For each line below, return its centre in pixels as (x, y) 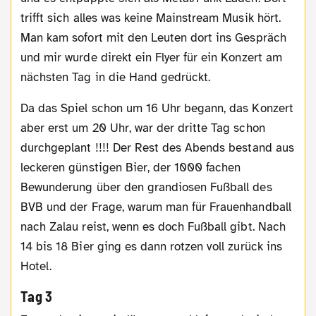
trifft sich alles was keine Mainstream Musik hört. (151, 18)
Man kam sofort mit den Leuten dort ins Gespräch (153, 38)
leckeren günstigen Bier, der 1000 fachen (131, 168)
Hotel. (36, 267)
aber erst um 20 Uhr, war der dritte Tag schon (143, 128)
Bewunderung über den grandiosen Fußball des (146, 188)
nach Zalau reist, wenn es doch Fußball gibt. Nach (153, 227)
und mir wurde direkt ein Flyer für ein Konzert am (151, 58)
